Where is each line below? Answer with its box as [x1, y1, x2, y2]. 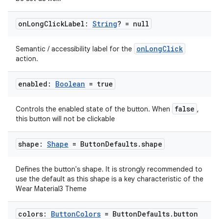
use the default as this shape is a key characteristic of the [16, 175, 203, 184]
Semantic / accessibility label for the [16, 44, 134, 54]
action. [16, 54, 38, 64]
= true [85, 79, 113, 89]
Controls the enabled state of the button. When [16, 105, 172, 114]
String [92, 19, 117, 29]
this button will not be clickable [16, 114, 115, 124]
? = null [117, 19, 149, 29]
